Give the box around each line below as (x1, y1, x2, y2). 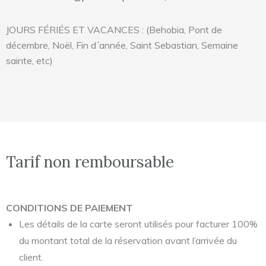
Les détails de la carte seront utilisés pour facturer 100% (19, 218, 258, 230)
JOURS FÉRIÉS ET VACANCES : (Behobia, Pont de (6, 24, 222, 36)
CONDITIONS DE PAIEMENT (6, 202, 133, 214)
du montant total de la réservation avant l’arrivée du (19, 235, 237, 246)
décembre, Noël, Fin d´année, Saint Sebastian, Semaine (6, 39, 238, 51)
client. (19, 251, 43, 263)
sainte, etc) (6, 55, 53, 66)
